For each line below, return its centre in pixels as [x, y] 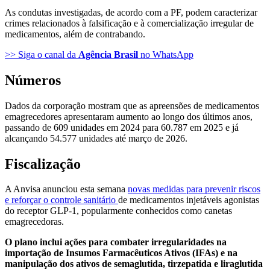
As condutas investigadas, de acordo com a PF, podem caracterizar [131, 12]
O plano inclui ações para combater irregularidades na [116, 242]
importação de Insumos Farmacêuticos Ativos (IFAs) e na [121, 253]
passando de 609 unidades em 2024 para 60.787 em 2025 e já [122, 127]
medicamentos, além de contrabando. [75, 34]
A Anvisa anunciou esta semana [66, 189]
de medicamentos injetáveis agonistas [189, 200]
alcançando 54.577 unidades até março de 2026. [96, 138]
